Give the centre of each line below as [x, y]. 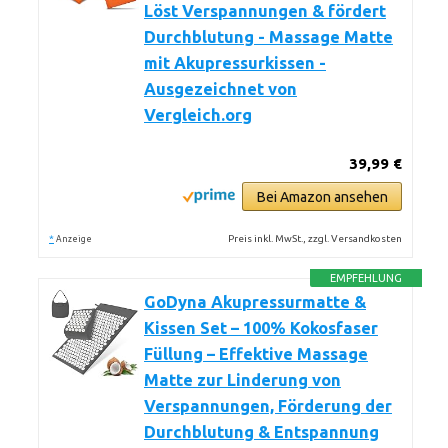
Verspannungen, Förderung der [268, 406]
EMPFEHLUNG [366, 278]
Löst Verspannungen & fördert [265, 11]
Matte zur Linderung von [242, 380]
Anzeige [74, 239]
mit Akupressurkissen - [235, 63]
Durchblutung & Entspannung [261, 432]
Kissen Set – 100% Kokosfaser [261, 328]
